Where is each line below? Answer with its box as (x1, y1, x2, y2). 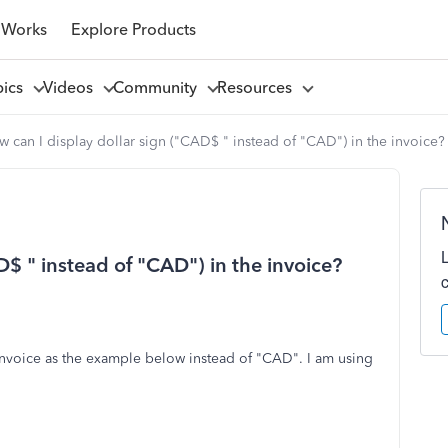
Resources (216, 77, 300, 97)
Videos (42, 77, 101, 97)
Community (112, 77, 205, 97)
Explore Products (70, 19, 196, 39)
